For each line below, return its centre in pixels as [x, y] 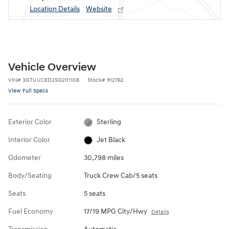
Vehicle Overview [52, 68]
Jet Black [111, 140]
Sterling [109, 122]
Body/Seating [30, 176]
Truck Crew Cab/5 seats [120, 176]
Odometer [25, 158]
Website [99, 9]
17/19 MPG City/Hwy [115, 212]
